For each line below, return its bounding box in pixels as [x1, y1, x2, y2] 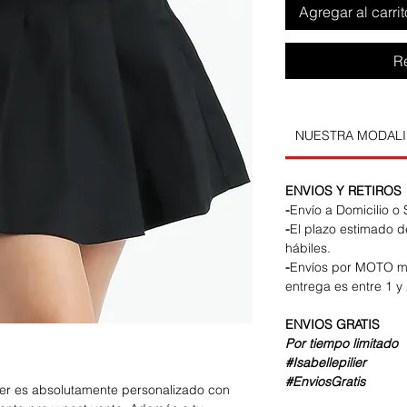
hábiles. [285, 240, 331, 257]
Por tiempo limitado [285, 335, 398, 352]
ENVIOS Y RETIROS [285, 183, 402, 200]
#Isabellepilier [285, 354, 366, 372]
